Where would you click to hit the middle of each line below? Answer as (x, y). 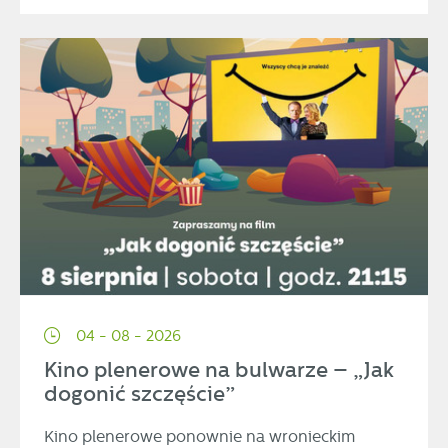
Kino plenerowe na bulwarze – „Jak (219, 369)
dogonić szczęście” (139, 393)
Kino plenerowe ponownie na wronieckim (199, 436)
